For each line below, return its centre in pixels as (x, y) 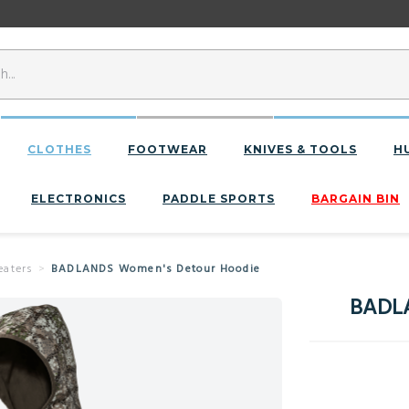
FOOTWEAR (168, 149)
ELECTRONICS (79, 199)
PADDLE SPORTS (219, 199)
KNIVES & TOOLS (300, 149)
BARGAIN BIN (356, 199)
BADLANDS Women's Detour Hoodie (156, 269)
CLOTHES (59, 149)
